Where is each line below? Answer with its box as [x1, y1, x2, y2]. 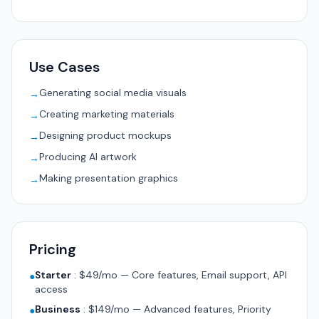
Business [35, 303, 80, 315]
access [35, 283, 68, 296]
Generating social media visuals [39, 86, 187, 99]
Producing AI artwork [39, 150, 137, 163]
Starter [35, 268, 71, 281]
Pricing [29, 240, 76, 258]
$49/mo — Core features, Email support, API [79, 268, 287, 281]
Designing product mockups [39, 129, 172, 142]
